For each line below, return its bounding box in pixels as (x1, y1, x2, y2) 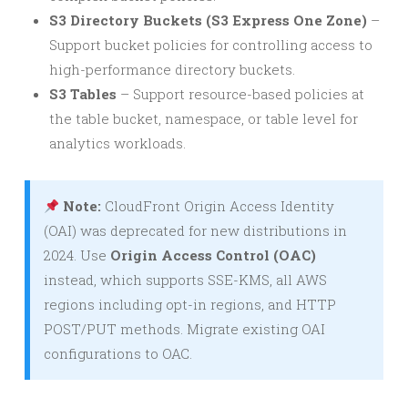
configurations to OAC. (44, 344, 192, 362)
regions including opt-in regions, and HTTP (44, 295, 336, 313)
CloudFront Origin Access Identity (101, 197, 335, 215)
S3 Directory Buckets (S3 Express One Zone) (49, 11, 367, 29)
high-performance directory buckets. (49, 60, 295, 78)
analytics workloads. (49, 134, 186, 152)
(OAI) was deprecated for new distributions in (44, 221, 347, 240)
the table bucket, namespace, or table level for (49, 109, 358, 127)
